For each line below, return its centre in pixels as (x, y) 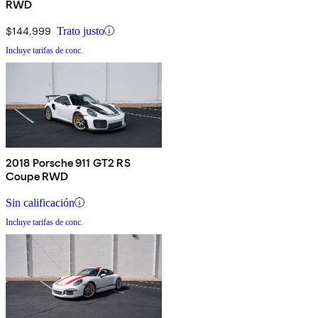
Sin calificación (40, 202)
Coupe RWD (37, 176)
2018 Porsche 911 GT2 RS (68, 163)
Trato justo (81, 31)
